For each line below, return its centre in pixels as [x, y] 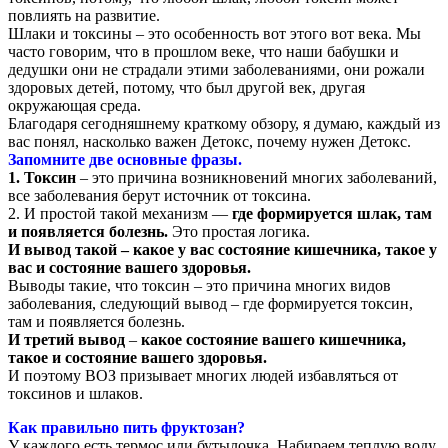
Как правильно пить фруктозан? [126, 427]
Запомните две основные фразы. [125, 159]
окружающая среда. [74, 105]
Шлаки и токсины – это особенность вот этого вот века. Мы [214, 33]
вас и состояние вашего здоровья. [129, 267]
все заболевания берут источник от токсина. [159, 195]
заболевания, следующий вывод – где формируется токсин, [210, 303]
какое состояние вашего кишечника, [271, 339]
